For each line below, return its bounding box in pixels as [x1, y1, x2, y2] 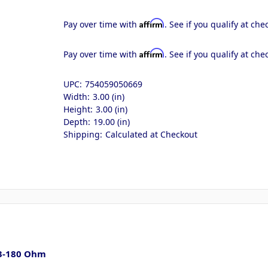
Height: [63, 103, 93, 115]
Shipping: [63, 128, 103, 140]
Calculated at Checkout [105, 128, 198, 140]
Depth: [63, 115, 91, 127]
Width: [63, 90, 90, 102]
